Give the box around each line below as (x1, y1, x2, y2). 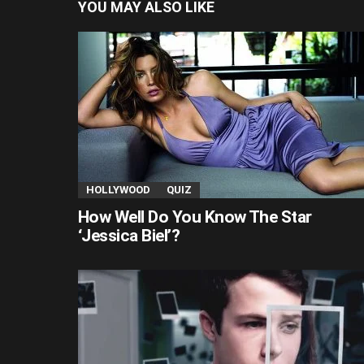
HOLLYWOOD (86, 183, 150, 196)
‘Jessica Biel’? (78, 225, 180, 245)
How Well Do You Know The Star (78, 206, 312, 227)
